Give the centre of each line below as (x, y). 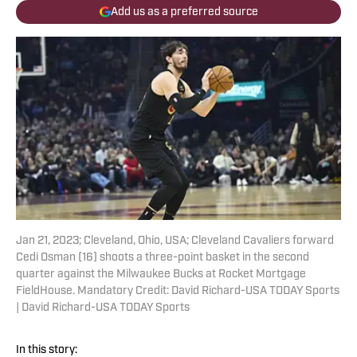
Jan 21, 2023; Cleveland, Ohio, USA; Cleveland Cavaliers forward (175, 241)
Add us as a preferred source (184, 12)
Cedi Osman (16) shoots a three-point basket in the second (163, 258)
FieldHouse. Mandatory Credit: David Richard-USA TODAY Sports (178, 292)
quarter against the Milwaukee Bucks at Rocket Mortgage (161, 275)
